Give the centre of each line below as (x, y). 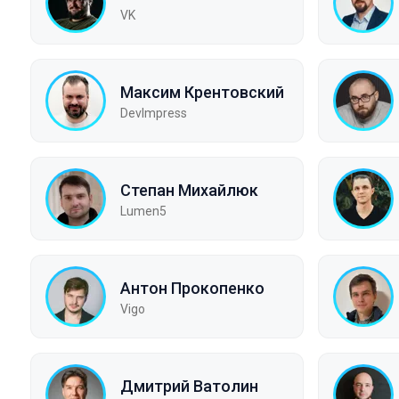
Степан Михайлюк (189, 190)
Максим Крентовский (202, 92)
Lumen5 (143, 211)
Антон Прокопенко (192, 288)
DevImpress (154, 113)
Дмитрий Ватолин (189, 386)
